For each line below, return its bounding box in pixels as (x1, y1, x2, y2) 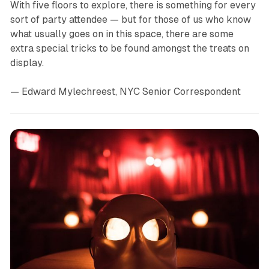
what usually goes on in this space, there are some (10, 28, 234, 40)
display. (10, 56, 44, 68)
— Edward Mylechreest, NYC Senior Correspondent (10, 85, 241, 97)
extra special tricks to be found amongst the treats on (10, 42, 249, 54)
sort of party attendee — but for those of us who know (10, 13, 251, 25)
